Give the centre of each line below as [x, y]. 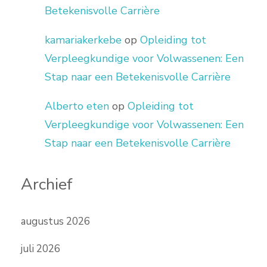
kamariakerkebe [83, 40]
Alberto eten [77, 106]
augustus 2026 [55, 222]
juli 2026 [41, 249]
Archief [47, 184]
